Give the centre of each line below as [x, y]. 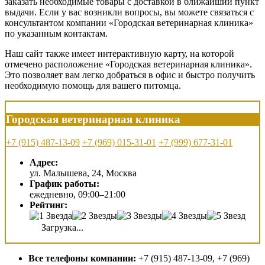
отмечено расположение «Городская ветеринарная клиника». [128, 64]
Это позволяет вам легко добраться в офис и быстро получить [130, 75]
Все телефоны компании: [82, 258]
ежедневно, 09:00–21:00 [77, 194]
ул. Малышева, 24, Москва [83, 173]
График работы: [64, 183]
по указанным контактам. [56, 34]
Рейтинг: [49, 205]
